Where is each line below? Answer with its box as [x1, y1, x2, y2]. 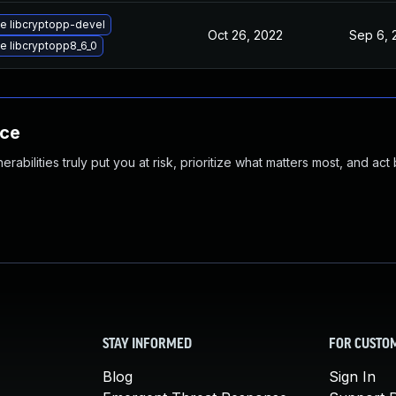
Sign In [329, 368, 376, 385]
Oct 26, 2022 [208, 27, 283, 42]
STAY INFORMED [103, 338, 192, 352]
